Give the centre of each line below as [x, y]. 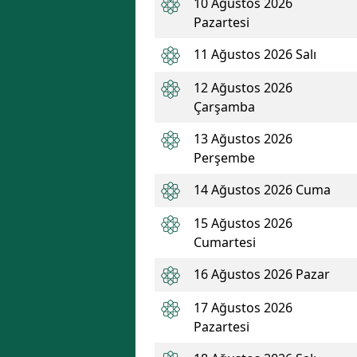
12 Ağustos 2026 [243, 88]
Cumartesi [225, 242]
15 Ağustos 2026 [243, 223]
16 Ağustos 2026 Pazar [262, 274]
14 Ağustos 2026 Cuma [262, 190]
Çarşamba [224, 107]
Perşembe [224, 158]
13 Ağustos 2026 [243, 139]
